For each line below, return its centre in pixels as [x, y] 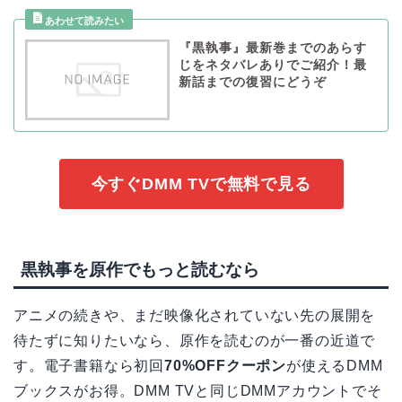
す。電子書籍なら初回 [89, 366]
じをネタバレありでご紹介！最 [272, 65]
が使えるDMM [335, 366]
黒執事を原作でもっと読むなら [140, 270]
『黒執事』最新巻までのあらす [272, 48]
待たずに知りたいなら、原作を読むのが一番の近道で [195, 341]
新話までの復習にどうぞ [252, 82]
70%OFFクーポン [225, 366]
